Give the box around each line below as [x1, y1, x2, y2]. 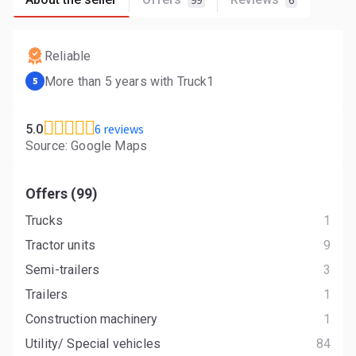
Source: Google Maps [25, 138, 148, 153]
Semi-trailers [25, 262, 103, 277]
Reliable [44, 48, 91, 64]
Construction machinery [25, 311, 161, 327]
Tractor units [25, 238, 99, 253]
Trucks [25, 213, 67, 228]
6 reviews [95, 121, 144, 137]
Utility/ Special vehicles [25, 336, 164, 351]
